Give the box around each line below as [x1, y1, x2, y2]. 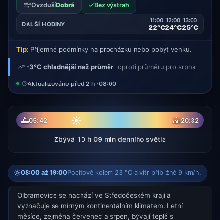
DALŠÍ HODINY [22, 21, 65, 28]
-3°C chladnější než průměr [27, 63, 113, 71]
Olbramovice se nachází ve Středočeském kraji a [17, 192, 171, 200]
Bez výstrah [94, 1, 129, 9]
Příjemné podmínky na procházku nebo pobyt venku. [28, 45, 192, 54]
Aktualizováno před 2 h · [27, 80, 99, 87]
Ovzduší [31, 1, 56, 9]
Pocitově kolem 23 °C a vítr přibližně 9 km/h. [67, 169, 202, 177]
